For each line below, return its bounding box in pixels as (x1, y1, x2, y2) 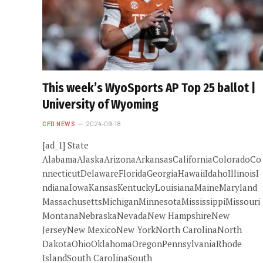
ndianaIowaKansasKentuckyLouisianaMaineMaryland (42, 181, 257, 193)
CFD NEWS (42, 119, 76, 127)
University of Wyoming (42, 96, 159, 112)
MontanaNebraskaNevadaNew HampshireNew (42, 209, 230, 221)
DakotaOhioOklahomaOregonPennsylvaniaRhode (42, 237, 242, 249)
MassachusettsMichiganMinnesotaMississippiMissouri (42, 195, 260, 207)
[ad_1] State (42, 139, 89, 151)
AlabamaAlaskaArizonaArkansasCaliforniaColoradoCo (42, 153, 261, 165)
